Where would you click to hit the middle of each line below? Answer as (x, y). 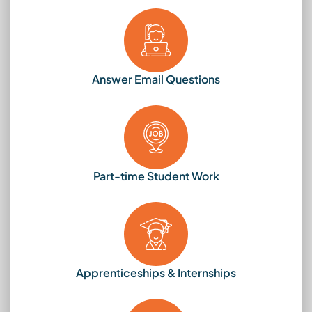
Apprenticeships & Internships (156, 272)
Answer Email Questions (156, 79)
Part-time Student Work (156, 175)
